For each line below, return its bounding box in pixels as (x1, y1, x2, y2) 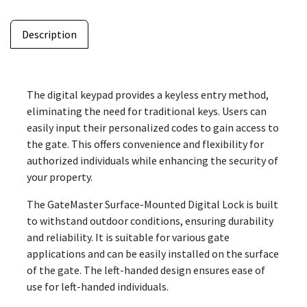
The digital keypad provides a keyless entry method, (27, 87, 269, 101)
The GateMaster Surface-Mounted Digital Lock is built (27, 197, 278, 211)
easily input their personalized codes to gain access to (27, 120, 279, 134)
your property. (27, 169, 93, 184)
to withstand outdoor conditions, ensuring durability (27, 213, 273, 228)
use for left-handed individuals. (27, 279, 169, 293)
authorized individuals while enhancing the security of (27, 153, 278, 167)
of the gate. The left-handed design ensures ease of (27, 262, 265, 277)
